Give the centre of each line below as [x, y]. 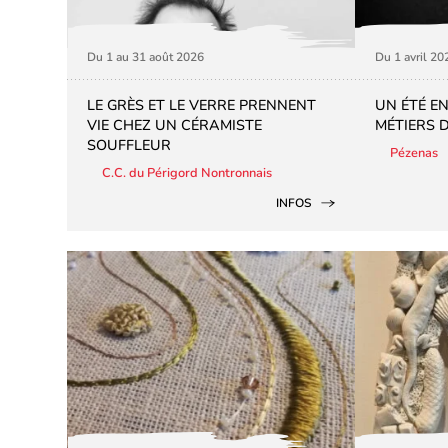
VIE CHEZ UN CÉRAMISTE [175, 125]
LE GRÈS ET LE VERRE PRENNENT [202, 105]
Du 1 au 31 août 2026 [146, 57]
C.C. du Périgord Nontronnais [187, 173]
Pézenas [413, 153]
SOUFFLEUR [129, 145]
